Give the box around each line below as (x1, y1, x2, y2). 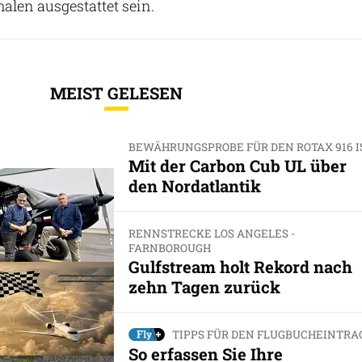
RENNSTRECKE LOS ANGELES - (128, 225, 295, 241)
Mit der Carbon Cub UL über (128, 154, 347, 176)
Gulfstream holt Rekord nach (128, 256, 352, 278)
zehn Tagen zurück (128, 276, 280, 298)
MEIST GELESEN (50, 82, 183, 103)
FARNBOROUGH (128, 240, 211, 255)
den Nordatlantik (128, 175, 261, 196)
